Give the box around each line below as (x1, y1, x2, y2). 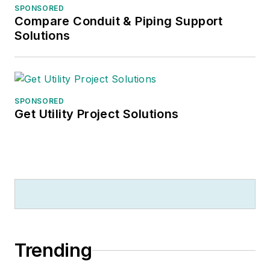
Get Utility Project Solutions (14, 107, 179, 122)
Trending (14, 239, 92, 262)
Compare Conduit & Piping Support (14, 14, 223, 29)
